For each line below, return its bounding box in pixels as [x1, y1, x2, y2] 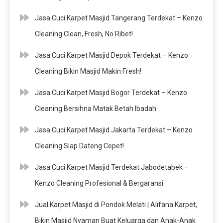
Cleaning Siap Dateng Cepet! [35, 141, 124, 150]
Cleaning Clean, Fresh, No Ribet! [35, 29, 133, 38]
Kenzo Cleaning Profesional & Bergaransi [35, 179, 163, 187]
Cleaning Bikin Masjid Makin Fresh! [35, 67, 141, 75]
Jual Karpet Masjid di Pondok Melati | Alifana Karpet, [35, 200, 197, 209]
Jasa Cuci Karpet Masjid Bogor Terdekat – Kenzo [35, 88, 187, 97]
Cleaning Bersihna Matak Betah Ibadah [35, 104, 156, 112]
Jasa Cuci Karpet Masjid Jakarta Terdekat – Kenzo [35, 125, 193, 134]
